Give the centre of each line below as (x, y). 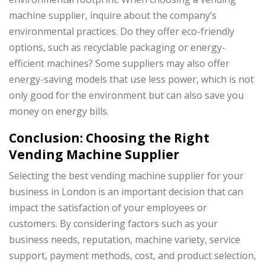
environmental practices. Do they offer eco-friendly (122, 32)
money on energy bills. (59, 112)
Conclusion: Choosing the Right (109, 138)
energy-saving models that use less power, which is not (131, 80)
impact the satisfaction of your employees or (108, 207)
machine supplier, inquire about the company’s (113, 16)
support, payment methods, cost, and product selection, (132, 255)
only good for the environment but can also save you (126, 96)
